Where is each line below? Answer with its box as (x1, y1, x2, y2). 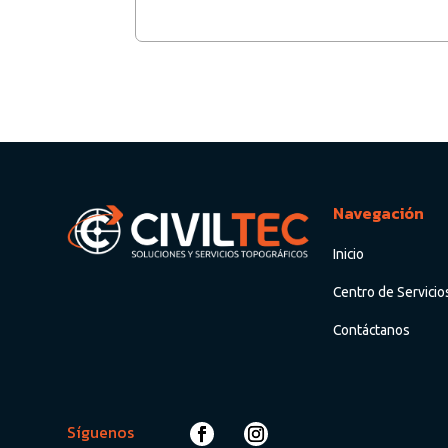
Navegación (333, 201, 425, 226)
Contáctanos (333, 321, 411, 338)
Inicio (333, 245, 365, 262)
